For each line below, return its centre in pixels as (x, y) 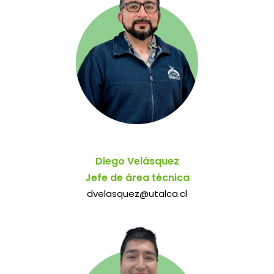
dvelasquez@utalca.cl (137, 193)
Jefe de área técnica (137, 177)
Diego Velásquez (137, 161)
